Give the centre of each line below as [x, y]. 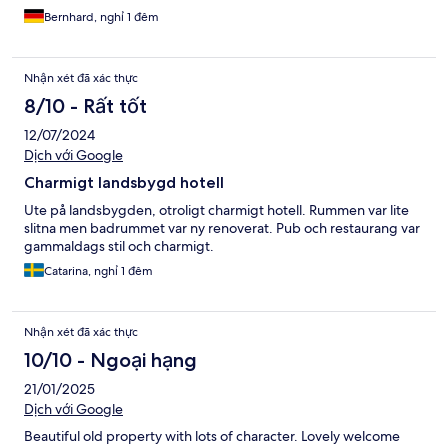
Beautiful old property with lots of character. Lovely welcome [212, 436]
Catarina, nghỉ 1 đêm [98, 271]
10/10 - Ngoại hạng [110, 360]
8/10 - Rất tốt [85, 106]
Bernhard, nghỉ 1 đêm [101, 17]
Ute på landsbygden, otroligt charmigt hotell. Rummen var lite [216, 210]
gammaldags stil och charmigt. [119, 246]
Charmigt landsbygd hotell [124, 183]
